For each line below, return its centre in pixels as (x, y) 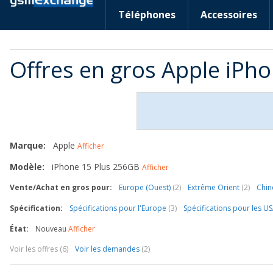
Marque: (28, 145)
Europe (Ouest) (146, 187)
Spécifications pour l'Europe (119, 208)
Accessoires (229, 15)
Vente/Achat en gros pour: (61, 187)
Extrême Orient (214, 187)
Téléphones (147, 15)
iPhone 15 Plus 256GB (96, 167)
